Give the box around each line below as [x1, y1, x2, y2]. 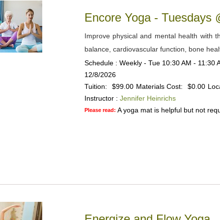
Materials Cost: [136, 82, 183, 90]
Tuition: [84, 82, 107, 90]
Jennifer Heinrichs [119, 94, 176, 102]
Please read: [84, 107, 117, 113]
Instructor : [84, 94, 118, 102]
